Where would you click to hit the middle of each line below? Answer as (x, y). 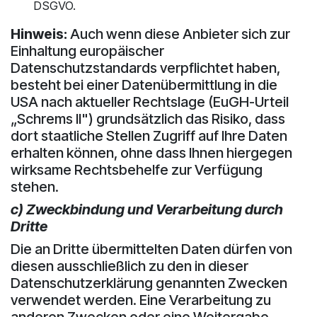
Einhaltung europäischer (87, 51)
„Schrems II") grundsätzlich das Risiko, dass (148, 119)
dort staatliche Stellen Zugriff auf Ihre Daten (149, 136)
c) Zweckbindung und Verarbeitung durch (147, 209)
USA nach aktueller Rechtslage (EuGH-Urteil (150, 102)
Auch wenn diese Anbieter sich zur (179, 34)
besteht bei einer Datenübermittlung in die (144, 85)
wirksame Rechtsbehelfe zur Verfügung (137, 169)
